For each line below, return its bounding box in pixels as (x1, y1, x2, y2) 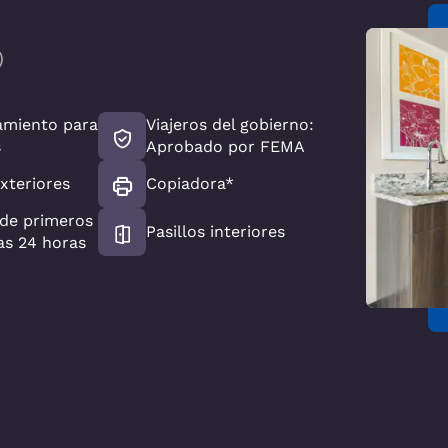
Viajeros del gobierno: (146, 115, 315, 135)
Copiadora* (146, 174, 235, 194)
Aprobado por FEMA (146, 137, 306, 157)
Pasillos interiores (146, 222, 286, 242)
